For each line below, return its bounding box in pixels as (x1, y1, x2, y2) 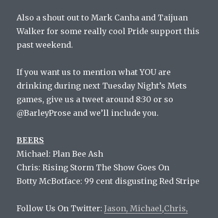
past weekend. (17, 40, 73, 50)
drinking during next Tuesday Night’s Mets (17, 81, 187, 91)
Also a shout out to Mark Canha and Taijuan (17, 13, 188, 23)
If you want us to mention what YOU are (17, 67, 171, 77)
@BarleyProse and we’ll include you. (17, 108, 159, 118)
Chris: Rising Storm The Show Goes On (17, 163, 170, 173)
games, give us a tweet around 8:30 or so (17, 94, 174, 105)
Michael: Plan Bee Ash (17, 149, 104, 159)
